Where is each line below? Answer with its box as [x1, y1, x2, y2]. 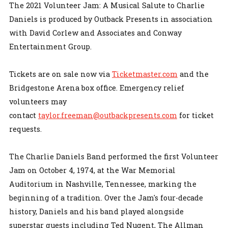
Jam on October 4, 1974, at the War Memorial [9, 165, 176, 175]
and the [178, 69, 209, 79]
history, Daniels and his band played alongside [9, 206, 184, 216]
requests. [9, 124, 42, 134]
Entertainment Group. [9, 41, 94, 51]
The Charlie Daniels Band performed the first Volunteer [9, 151, 218, 161]
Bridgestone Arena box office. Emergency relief [9, 82, 184, 93]
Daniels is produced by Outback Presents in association [9, 14, 213, 24]
